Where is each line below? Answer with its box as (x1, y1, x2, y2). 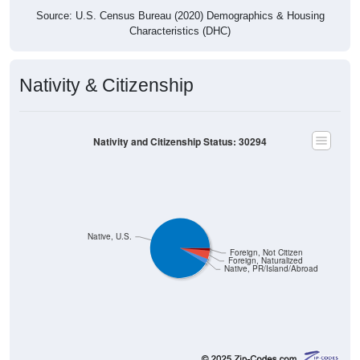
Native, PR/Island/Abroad (223, 263, 318, 274)
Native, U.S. (87, 231, 132, 242)
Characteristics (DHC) (129, 24, 231, 37)
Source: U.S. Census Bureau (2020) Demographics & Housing (35, 9, 325, 22)
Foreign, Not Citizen (229, 247, 303, 258)
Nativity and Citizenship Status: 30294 (93, 134, 267, 149)
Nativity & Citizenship (19, 74, 194, 96)
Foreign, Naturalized (227, 255, 303, 266)
